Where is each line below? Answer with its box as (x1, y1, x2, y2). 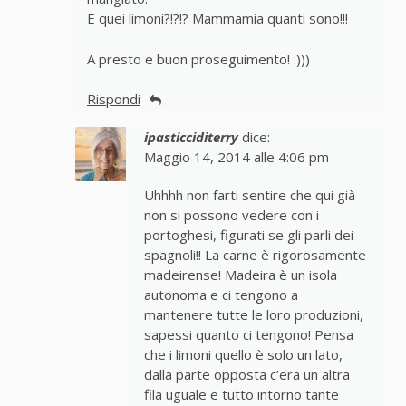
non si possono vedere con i (143, 207, 319, 225)
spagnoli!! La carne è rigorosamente (143, 246, 366, 265)
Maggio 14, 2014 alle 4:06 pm (143, 149, 329, 167)
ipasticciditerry (143, 129, 238, 147)
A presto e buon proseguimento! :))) (87, 50, 310, 69)
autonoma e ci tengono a (143, 286, 298, 304)
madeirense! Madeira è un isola (143, 266, 337, 285)
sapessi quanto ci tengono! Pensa (143, 326, 353, 344)
